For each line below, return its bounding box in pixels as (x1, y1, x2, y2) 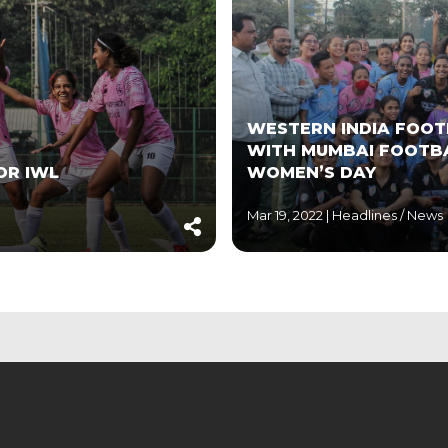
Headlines (331, 206, 400, 223)
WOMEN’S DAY (246, 162, 376, 182)
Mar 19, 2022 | (246, 206, 329, 223)
